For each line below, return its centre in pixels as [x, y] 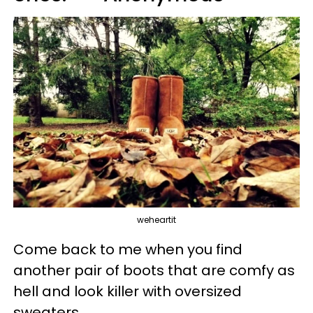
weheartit [156, 220]
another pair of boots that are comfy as [154, 271]
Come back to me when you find [128, 250]
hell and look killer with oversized [128, 292]
